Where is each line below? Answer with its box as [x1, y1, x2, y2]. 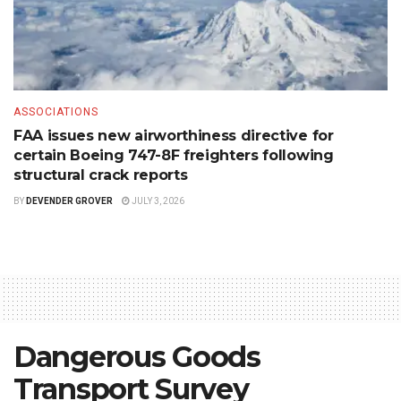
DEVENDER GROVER [26, 196, 113, 207]
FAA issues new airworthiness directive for [13, 127, 334, 145]
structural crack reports [13, 166, 188, 184]
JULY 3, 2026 [130, 196, 184, 207]
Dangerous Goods [13, 339, 260, 375]
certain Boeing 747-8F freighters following [13, 147, 334, 165]
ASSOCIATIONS [13, 106, 98, 119]
